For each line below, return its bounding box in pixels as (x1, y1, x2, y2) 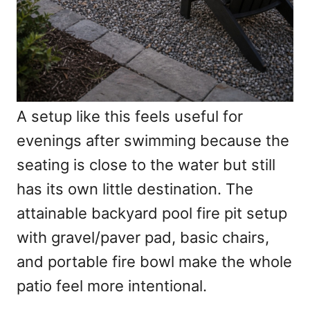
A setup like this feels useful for (17, 107, 243, 126)
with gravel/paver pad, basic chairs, (17, 228, 269, 247)
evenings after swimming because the (17, 131, 289, 150)
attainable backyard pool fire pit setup (17, 204, 287, 223)
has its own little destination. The (17, 180, 253, 199)
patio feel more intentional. (17, 277, 207, 295)
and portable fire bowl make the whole (17, 253, 292, 271)
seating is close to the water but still (17, 156, 275, 174)
